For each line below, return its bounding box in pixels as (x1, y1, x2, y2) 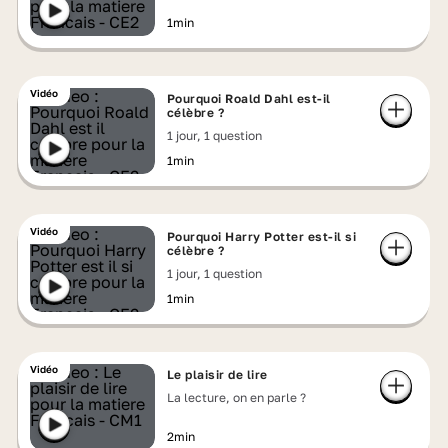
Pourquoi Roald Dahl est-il (166, 91, 331, 106)
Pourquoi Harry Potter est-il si (166, 229, 357, 244)
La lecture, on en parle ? (166, 390, 306, 405)
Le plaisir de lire (166, 367, 268, 382)
